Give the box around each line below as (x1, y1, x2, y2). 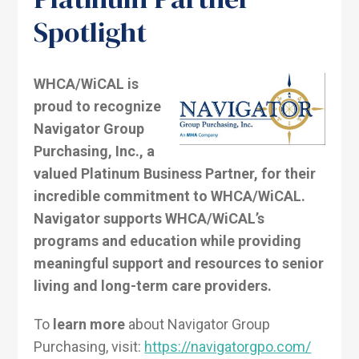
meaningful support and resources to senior (34, 254, 325, 272)
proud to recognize (34, 97, 162, 115)
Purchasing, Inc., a (34, 142, 155, 159)
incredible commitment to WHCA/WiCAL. (34, 187, 306, 204)
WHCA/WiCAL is (34, 75, 139, 92)
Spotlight (34, 12, 147, 51)
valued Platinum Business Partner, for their (34, 164, 317, 182)
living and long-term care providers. (34, 276, 272, 294)
